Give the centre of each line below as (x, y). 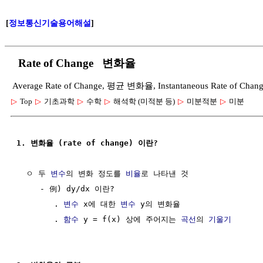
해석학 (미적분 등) (144, 101)
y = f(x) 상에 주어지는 (130, 219)
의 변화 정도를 (96, 173)
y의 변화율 (158, 204)
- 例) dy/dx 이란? (65, 188)
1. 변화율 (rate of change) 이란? (87, 143)
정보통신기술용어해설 (50, 23)
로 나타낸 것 (165, 173)
